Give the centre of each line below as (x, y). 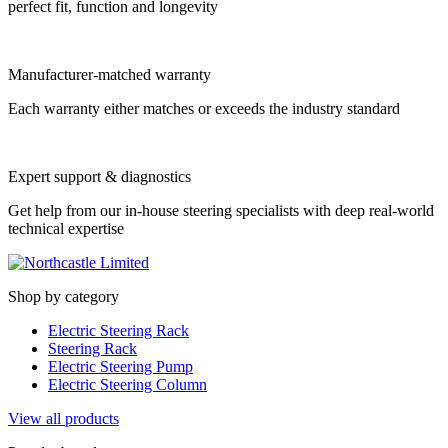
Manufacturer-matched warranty (109, 75)
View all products (63, 419)
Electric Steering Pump (120, 367)
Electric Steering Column (127, 385)
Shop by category (63, 297)
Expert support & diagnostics (99, 177)
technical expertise (66, 229)
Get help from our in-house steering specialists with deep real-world (221, 211)
